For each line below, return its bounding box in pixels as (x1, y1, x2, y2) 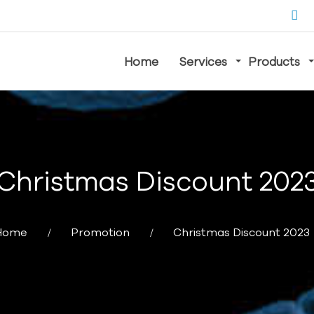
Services (179, 55, 227, 69)
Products (248, 55, 300, 69)
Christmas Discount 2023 (173, 226, 310, 239)
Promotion (71, 226, 130, 239)
